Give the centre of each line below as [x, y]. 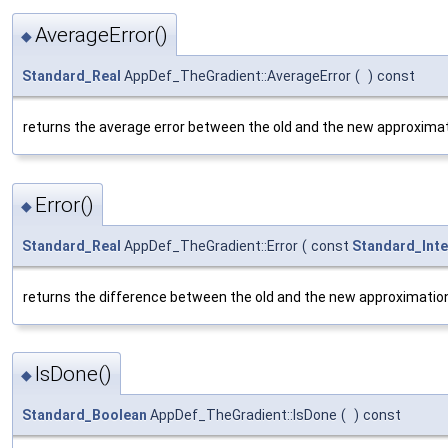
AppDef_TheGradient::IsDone [242, 415]
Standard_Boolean [84, 415]
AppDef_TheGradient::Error [209, 245]
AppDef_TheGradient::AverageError [236, 76]
